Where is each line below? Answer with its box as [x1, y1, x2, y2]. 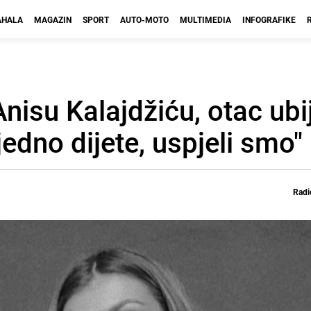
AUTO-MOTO [120, 14, 169, 25]
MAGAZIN [34, 14, 72, 25]
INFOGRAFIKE [242, 14, 296, 25]
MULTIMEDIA [180, 14, 231, 25]
